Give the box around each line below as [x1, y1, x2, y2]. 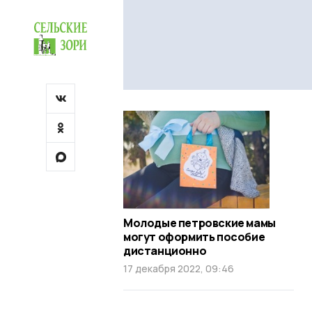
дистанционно [123, 243, 207, 259]
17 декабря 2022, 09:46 [123, 262, 234, 276]
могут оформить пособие [123, 229, 265, 245]
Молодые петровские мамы [123, 215, 276, 231]
